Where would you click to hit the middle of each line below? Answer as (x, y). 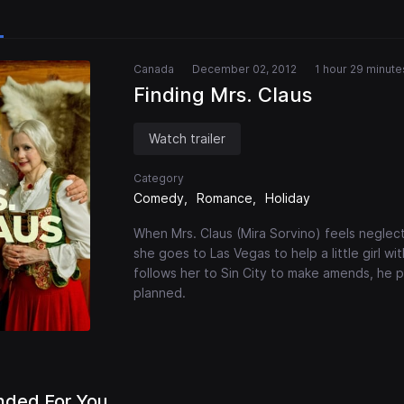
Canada (154, 69)
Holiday (288, 198)
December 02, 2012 (244, 69)
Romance (225, 198)
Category (159, 179)
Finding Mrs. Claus (223, 95)
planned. (160, 293)
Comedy (159, 198)
